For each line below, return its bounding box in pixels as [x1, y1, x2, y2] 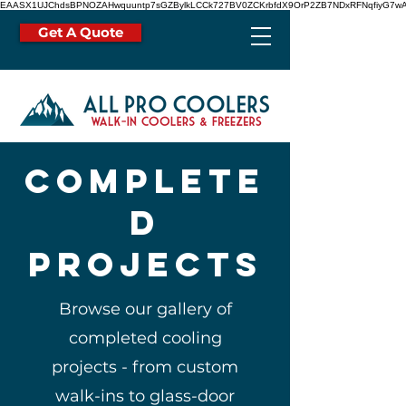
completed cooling [68, 328, 222, 348]
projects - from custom [52, 357, 238, 377]
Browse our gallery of [58, 299, 232, 319]
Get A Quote [38, 24, 123, 41]
